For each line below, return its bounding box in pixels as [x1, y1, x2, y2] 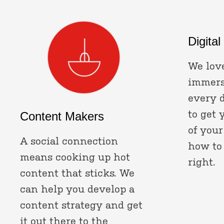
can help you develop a [20, 183, 134, 195]
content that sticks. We [20, 167, 134, 179]
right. [188, 156, 215, 168]
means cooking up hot [20, 151, 130, 163]
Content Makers [20, 109, 104, 123]
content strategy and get [20, 199, 142, 211]
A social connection [20, 135, 118, 147]
